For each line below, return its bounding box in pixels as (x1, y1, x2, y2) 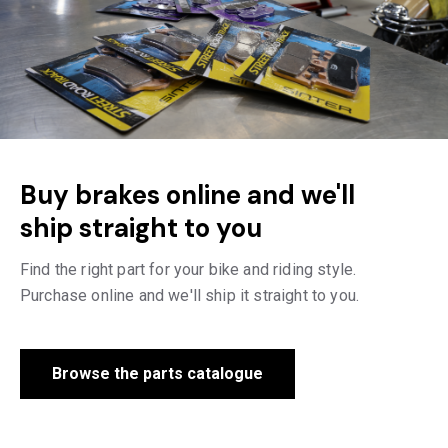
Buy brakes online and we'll (20, 177, 355, 212)
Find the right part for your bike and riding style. (20, 259, 357, 279)
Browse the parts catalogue (52, 363, 263, 383)
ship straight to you (20, 210, 262, 245)
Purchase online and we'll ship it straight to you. (20, 285, 360, 305)
